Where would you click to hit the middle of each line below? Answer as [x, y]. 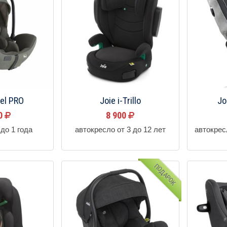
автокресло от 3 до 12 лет [120, 129]
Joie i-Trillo [120, 101]
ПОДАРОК [165, 174]
